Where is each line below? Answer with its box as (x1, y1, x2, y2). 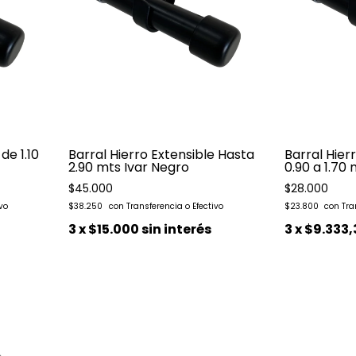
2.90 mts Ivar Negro (68, 158, 189, 177)
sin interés (141, 220, 211, 239)
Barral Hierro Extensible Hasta (68, 145, 254, 164)
